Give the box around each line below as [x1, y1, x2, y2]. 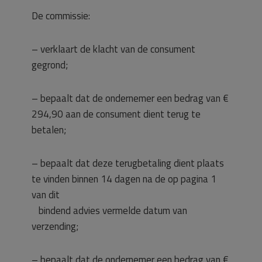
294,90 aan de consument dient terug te [32, 106, 201, 122]
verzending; [32, 219, 78, 234]
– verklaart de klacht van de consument [32, 42, 195, 57]
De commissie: [32, 8, 90, 23]
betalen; [32, 122, 66, 137]
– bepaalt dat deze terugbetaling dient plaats [32, 156, 224, 171]
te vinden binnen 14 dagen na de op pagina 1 [32, 171, 216, 187]
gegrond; [32, 57, 68, 73]
